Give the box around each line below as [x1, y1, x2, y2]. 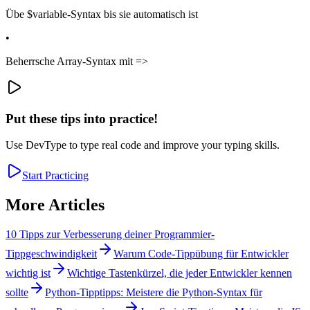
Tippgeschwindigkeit [6, 248, 97, 260]
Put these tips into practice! [6, 111, 158, 126]
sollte [6, 286, 28, 299]
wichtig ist [6, 267, 51, 280]
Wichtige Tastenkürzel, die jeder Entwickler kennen [67, 267, 292, 280]
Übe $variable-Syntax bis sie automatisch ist [6, 8, 198, 20]
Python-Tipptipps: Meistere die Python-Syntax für [45, 286, 262, 299]
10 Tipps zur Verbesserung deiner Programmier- [6, 228, 215, 241]
